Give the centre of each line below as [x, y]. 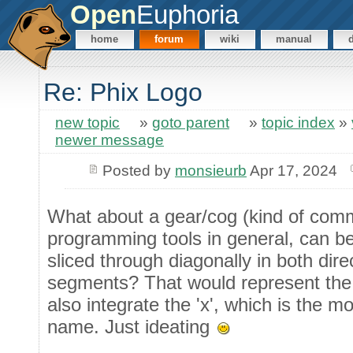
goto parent [191, 123]
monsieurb [210, 170]
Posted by [138, 170]
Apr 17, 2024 [292, 170]
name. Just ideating [131, 326]
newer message [110, 140]
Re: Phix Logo [123, 93]
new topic [87, 123]
